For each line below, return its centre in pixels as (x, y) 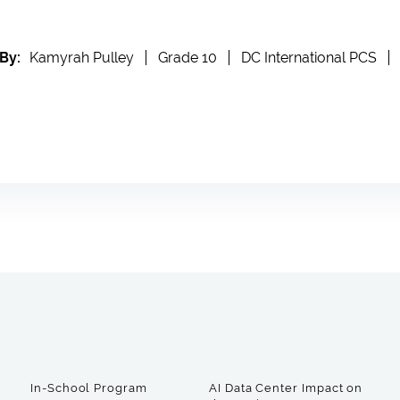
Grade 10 (188, 58)
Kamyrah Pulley (82, 58)
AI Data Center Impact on (286, 388)
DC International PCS (309, 58)
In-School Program (89, 388)
